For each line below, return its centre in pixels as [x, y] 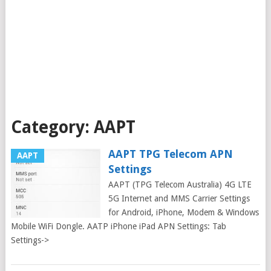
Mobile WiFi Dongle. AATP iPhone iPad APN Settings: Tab [118, 226]
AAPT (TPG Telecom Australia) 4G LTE [180, 184]
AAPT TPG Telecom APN [170, 154]
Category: [52, 127]
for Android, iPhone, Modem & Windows [183, 212]
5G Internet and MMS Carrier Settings [179, 198]
